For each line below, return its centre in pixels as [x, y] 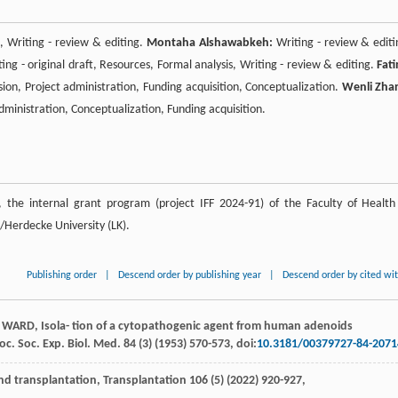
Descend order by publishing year [190, 276]
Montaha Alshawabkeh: [209, 44]
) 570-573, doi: [220, 345]
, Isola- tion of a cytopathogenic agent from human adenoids [194, 327]
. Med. [105, 345]
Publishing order [62, 276]
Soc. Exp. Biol [52, 345]
